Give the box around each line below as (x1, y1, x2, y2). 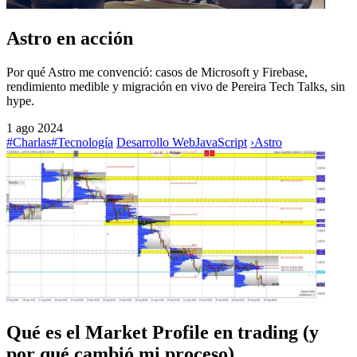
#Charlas (6, 135, 51, 149)
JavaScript (195, 135, 247, 149)
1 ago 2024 (6, 120, 63, 135)
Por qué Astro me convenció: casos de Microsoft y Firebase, (6, 65, 308, 79)
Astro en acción (6, 27, 133, 49)
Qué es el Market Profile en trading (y (6, 321, 319, 343)
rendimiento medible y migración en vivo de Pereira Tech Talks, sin (6, 79, 345, 93)
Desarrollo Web (116, 135, 195, 149)
